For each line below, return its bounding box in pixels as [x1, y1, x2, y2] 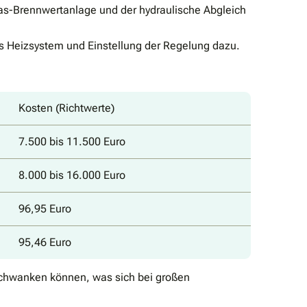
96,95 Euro [19, 201, 71, 215]
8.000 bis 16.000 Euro [19, 168, 125, 182]
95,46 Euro [19, 235, 71, 249]
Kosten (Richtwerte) [19, 101, 114, 114]
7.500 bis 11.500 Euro [19, 134, 125, 148]
